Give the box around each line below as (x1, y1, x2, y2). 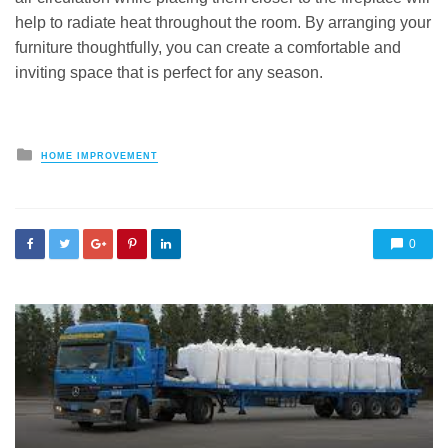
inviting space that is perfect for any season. (15, 63, 323, 81)
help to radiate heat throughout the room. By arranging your (15, 13, 431, 31)
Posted (32, 141, 88, 162)
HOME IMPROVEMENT (41, 150, 158, 161)
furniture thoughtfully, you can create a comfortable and (15, 38, 401, 56)
